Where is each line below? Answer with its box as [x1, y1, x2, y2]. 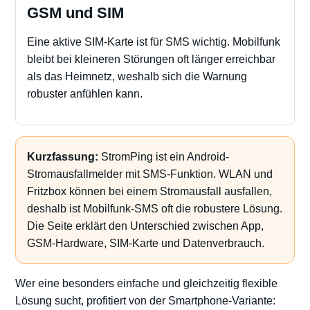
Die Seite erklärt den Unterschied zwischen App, [27, 220, 264, 232]
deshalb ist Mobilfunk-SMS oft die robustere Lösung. [27, 203, 282, 215]
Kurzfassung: [27, 151, 98, 163]
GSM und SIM [27, 4, 124, 21]
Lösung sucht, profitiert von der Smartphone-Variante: [15, 295, 275, 307]
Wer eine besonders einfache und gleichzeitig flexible [15, 277, 277, 289]
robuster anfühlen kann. [27, 88, 143, 100]
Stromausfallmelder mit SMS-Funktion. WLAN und [27, 168, 273, 180]
